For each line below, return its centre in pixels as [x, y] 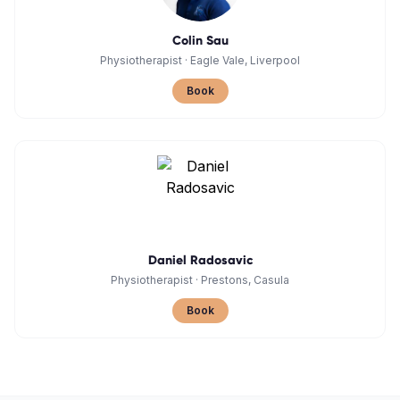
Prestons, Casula [245, 280]
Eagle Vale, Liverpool [245, 60]
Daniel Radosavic [200, 260]
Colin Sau [200, 41]
